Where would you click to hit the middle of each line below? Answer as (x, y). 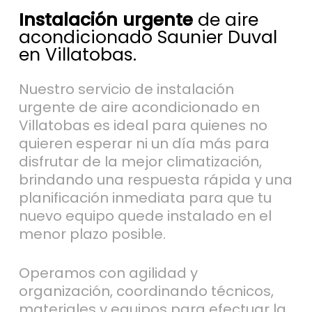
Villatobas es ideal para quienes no (143, 125)
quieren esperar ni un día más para (144, 143)
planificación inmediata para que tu (145, 197)
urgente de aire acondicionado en (139, 107)
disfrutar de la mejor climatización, (140, 161)
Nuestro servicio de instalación (126, 89)
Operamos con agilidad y (108, 273)
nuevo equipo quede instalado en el (145, 216)
